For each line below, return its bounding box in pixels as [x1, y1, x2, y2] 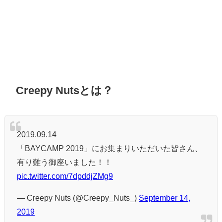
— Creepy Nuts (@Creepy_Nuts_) [17, 193, 139, 202]
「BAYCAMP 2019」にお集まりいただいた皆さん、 [17, 144, 203, 152]
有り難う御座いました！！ [17, 158, 112, 166]
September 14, [139, 193, 190, 202]
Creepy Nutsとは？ [16, 85, 113, 96]
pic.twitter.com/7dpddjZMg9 [17, 171, 113, 180]
